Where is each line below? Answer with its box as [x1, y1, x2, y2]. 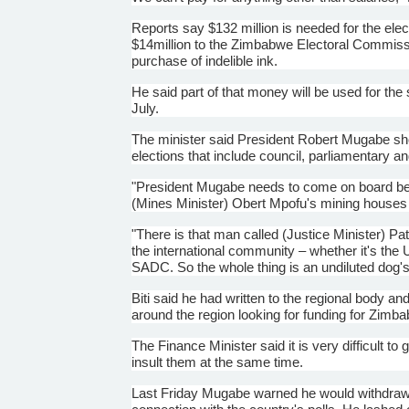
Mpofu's [269, 194, 318, 211]
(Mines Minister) [131, 194, 233, 211]
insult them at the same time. [131, 353, 304, 370]
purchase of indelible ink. [131, 52, 278, 68]
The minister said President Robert [131, 131, 342, 147]
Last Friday [131, 384, 203, 401]
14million [139, 36, 192, 52]
